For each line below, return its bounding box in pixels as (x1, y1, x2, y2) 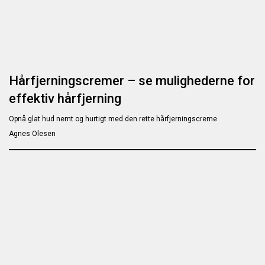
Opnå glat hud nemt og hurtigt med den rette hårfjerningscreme (9, 114, 217, 123)
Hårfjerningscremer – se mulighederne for (9, 73, 255, 88)
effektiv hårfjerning (9, 91, 121, 106)
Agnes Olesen (9, 129, 56, 138)
